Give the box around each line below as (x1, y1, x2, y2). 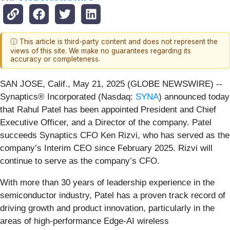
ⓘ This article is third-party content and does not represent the (10, 37, 218, 46)
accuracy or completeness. (10, 55, 100, 64)
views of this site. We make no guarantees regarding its (10, 47, 191, 55)
